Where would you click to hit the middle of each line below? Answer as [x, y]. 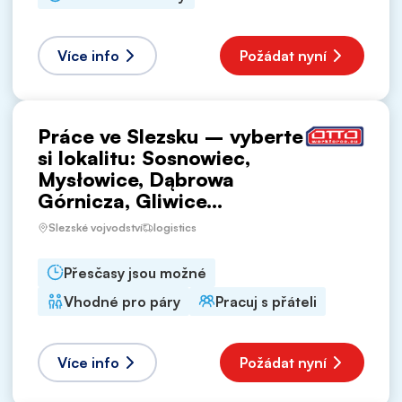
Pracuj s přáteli [266, 301]
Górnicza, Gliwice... [130, 200]
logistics [175, 228]
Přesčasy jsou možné [135, 272]
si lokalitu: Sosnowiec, [144, 157]
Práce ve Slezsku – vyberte [170, 135]
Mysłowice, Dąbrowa [136, 179]
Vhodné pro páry [122, 301]
